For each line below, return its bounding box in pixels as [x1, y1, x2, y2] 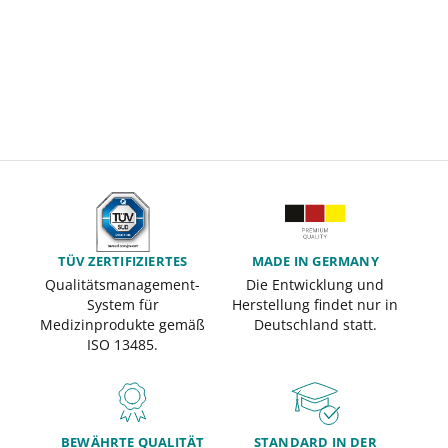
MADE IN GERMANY [251, 252, 379, 271]
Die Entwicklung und [246, 275, 385, 295]
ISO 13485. [87, 335, 159, 355]
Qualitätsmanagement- [45, 275, 201, 295]
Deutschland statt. [253, 315, 377, 335]
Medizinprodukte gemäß [40, 315, 206, 335]
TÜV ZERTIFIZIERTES [57, 252, 188, 271]
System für [86, 295, 159, 315]
